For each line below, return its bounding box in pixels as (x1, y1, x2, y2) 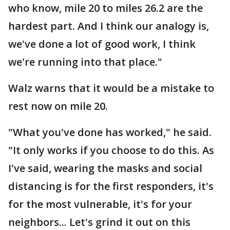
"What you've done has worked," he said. (8, 125, 212, 139)
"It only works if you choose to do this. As (8, 143, 214, 157)
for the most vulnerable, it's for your (8, 197, 192, 211)
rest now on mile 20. (8, 99, 108, 113)
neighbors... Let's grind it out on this (8, 215, 190, 229)
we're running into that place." (8, 55, 162, 69)
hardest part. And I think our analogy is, (8, 19, 209, 33)
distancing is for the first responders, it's (8, 179, 214, 193)
